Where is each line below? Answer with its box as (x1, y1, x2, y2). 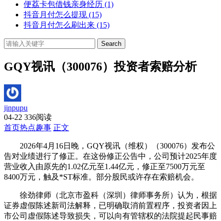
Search (101, 40, 121, 48)
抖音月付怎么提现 (24, 10, 87, 19)
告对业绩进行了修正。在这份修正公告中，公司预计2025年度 (4, 151, 217, 160)
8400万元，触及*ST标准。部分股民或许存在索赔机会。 (4, 172, 199, 181)
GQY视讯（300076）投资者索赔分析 (4, 60, 197, 73)
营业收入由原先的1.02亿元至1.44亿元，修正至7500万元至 (4, 162, 205, 171)
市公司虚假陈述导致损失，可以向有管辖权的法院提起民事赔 (4, 211, 217, 220)
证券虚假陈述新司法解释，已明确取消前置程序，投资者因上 (4, 201, 217, 210)
